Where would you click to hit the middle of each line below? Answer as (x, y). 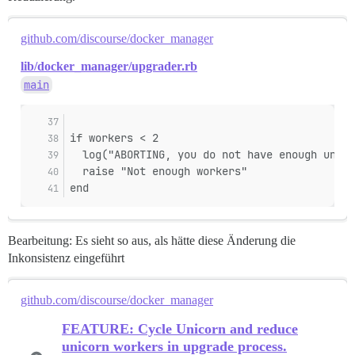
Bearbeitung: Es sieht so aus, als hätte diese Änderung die (152, 241)
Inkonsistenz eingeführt (66, 258)
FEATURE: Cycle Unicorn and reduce (180, 329)
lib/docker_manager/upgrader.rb (109, 67)
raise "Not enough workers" (158, 172)
